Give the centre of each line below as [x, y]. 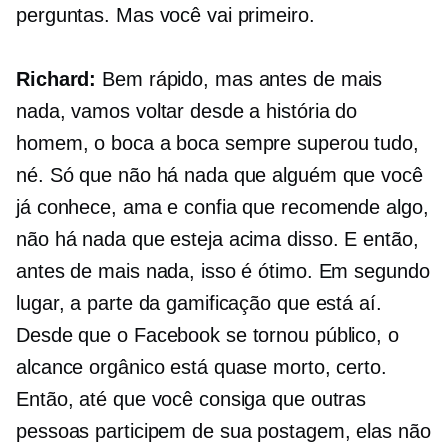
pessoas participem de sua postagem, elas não [223, 431]
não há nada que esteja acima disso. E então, [217, 239]
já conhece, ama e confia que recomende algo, [222, 207]
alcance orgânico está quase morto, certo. [201, 367]
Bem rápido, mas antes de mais [239, 79]
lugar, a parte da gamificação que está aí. [199, 303]
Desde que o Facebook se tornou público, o [207, 335]
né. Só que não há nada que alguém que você [219, 175]
